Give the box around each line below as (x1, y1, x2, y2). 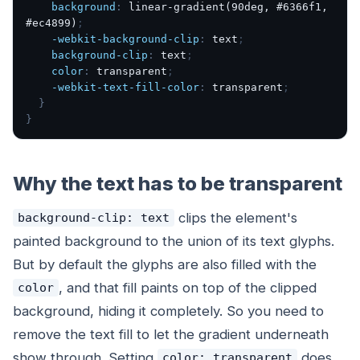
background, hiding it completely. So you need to (13, 302, 324, 319)
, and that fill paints (58, 279, 182, 296)
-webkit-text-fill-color (51, 80, 199, 93)
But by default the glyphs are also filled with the (13, 256, 317, 272)
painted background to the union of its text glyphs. (13, 232, 334, 249)
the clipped (240, 279, 317, 296)
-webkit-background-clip (51, 32, 199, 45)
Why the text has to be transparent (13, 171, 342, 195)
